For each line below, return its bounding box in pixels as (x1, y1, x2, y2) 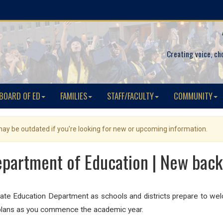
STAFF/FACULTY (107, 90, 154, 102)
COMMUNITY (174, 90, 213, 102)
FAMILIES (60, 90, 87, 102)
